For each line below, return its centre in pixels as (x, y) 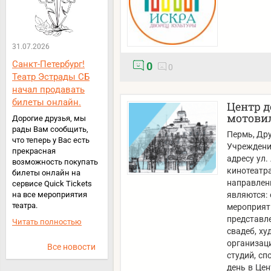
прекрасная (34, 151)
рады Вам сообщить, (50, 129)
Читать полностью (47, 221)
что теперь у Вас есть (51, 140)
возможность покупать (55, 162)
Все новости (71, 247)
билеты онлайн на (46, 172)
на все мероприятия (50, 194)
